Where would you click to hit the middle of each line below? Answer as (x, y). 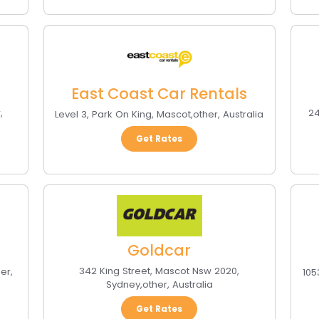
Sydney (123, 285)
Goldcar (159, 251)
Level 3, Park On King (104, 115)
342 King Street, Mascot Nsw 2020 (158, 271)
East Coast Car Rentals (159, 94)
